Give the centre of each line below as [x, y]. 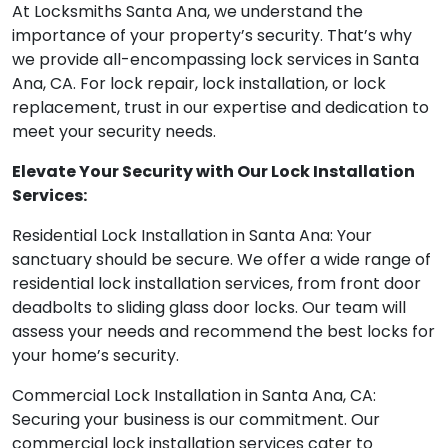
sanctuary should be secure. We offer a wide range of [221, 260]
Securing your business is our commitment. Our [196, 420]
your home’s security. [95, 356]
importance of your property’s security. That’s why [212, 36]
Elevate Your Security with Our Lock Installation [213, 172]
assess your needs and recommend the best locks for [223, 332]
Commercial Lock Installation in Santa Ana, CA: [194, 396]
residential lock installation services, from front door [216, 284]
